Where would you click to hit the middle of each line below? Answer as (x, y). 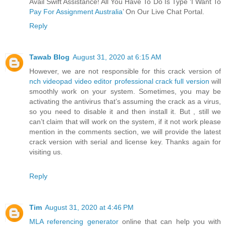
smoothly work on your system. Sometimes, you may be (125, 92)
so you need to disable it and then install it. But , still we (125, 112)
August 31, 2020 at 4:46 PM (89, 208)
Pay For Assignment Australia (76, 12)
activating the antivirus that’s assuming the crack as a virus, (125, 102)
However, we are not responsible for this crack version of (125, 71)
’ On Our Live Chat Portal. (163, 12)
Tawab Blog (49, 57)
